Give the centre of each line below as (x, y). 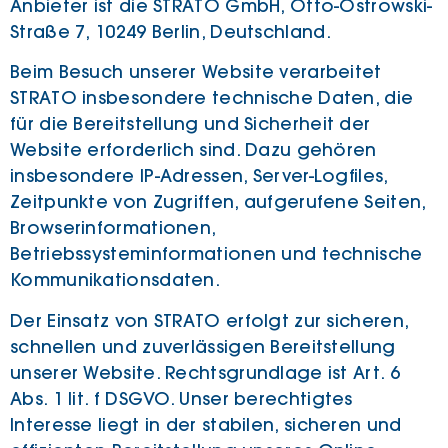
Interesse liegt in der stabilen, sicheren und (206, 424)
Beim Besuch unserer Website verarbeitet (196, 72)
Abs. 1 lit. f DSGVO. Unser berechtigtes (181, 398)
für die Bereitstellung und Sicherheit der (190, 124)
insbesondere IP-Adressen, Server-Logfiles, (199, 176)
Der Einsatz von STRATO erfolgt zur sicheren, (209, 320)
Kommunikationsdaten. (115, 280)
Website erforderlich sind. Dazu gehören (193, 150)
